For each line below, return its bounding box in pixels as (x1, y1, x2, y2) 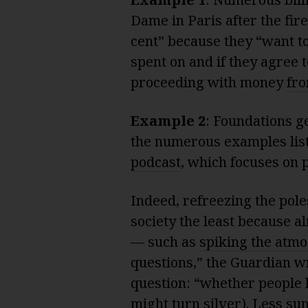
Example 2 (130, 111, 206, 130)
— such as (130, 232, 199, 251)
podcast (130, 152, 181, 171)
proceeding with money (130, 72, 287, 91)
